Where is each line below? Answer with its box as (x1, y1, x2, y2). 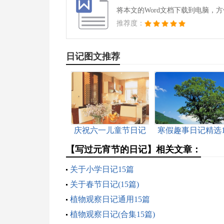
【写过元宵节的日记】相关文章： (65, 144, 201, 154)
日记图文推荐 (65, 51, 120, 61)
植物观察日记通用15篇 (69, 195, 150, 203)
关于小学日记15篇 (69, 165, 134, 173)
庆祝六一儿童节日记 (73, 126, 146, 134)
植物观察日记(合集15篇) (69, 210, 155, 218)
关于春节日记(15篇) (69, 180, 139, 188)
